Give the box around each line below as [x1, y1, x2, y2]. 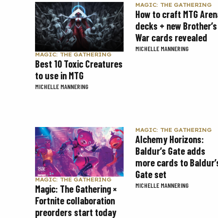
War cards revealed [135, 31, 207, 43]
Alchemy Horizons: [135, 133, 204, 145]
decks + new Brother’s [135, 19, 217, 32]
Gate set [135, 168, 166, 181]
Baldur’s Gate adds [135, 145, 205, 157]
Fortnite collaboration [35, 195, 115, 207]
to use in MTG [35, 70, 84, 82]
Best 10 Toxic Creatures [35, 58, 123, 70]
